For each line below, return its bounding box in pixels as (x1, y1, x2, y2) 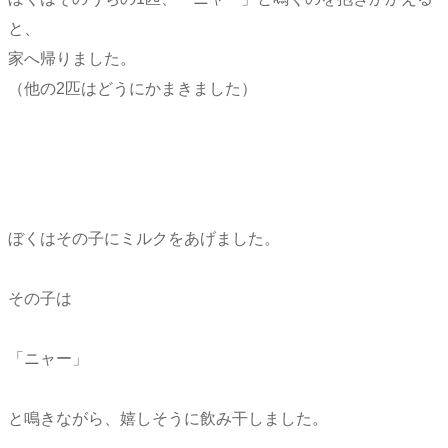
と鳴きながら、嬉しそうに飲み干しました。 (8, 410, 328, 428)
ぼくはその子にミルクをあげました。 (8, 230, 280, 248)
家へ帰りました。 (8, 50, 136, 68)
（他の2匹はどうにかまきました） (8, 80, 257, 98)
